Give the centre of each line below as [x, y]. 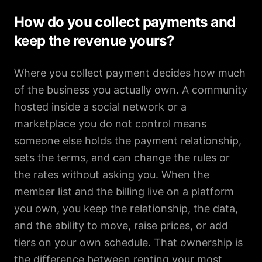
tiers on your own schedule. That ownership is [128, 242]
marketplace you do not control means [110, 124]
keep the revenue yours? [94, 41]
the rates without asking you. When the [112, 175]
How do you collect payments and [125, 22]
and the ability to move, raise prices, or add [121, 225]
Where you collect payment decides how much [130, 73]
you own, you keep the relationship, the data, [126, 208]
